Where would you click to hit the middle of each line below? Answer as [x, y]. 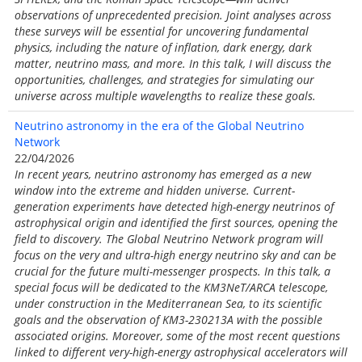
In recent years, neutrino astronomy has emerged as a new [163, 174]
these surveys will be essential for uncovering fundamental [162, 31]
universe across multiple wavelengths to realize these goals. [165, 96]
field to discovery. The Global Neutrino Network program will [169, 239]
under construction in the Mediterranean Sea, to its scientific [168, 303]
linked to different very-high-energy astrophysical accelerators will [181, 352]
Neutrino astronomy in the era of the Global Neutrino [159, 126]
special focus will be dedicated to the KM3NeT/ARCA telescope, [171, 287]
